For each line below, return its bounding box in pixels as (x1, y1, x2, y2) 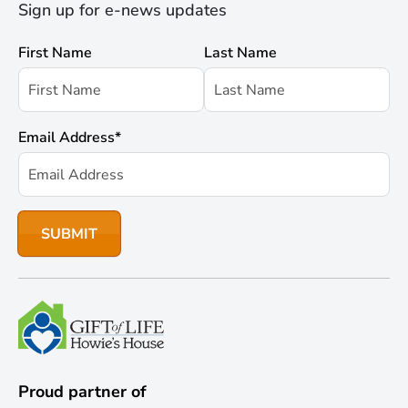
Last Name (204, 43, 277, 63)
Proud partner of (18, 380, 147, 403)
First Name (18, 43, 92, 63)
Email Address (18, 127, 115, 148)
